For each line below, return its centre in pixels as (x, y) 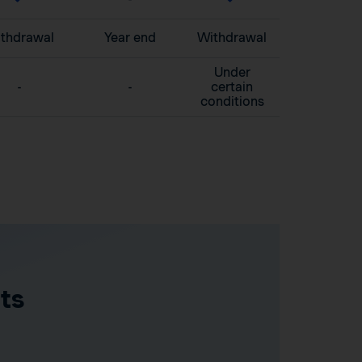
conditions (232, 102)
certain (232, 87)
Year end (130, 38)
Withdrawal (232, 38)
